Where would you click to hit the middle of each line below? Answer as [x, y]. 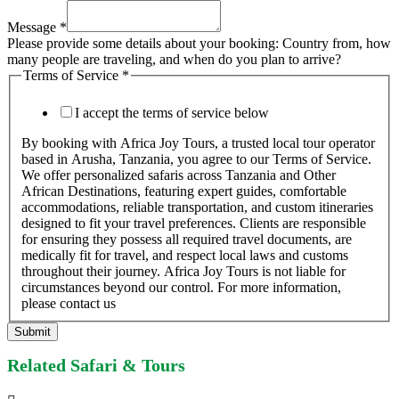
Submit [33, 331]
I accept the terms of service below [172, 112]
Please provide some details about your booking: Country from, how [199, 44]
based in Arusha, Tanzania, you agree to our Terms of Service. [196, 159]
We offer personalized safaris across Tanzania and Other [179, 175]
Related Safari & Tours [96, 366]
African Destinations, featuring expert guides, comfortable [184, 191]
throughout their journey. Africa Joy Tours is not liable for [183, 271]
